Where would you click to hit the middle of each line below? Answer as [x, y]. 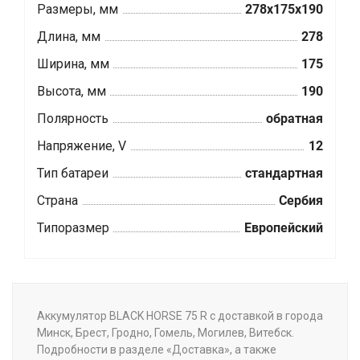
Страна [57, 200]
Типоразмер [73, 227]
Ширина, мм [73, 63]
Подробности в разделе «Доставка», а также [157, 349]
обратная [295, 118]
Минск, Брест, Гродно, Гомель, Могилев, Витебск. [166, 332]
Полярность [73, 118]
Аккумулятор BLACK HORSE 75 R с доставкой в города [180, 315]
